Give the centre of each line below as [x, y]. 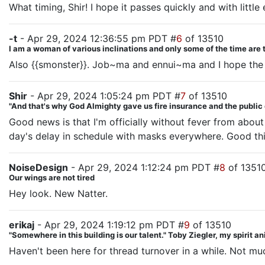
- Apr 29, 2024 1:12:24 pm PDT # [144, 167]
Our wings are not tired [52, 177]
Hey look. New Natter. [58, 193]
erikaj [22, 225]
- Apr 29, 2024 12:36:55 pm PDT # [97, 38]
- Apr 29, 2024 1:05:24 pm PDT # [104, 96]
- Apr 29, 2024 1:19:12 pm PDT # [109, 225]
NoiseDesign [38, 167]
